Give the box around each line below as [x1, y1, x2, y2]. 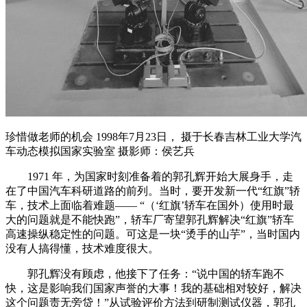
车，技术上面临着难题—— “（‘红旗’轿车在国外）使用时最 [5, 199, 294, 211]
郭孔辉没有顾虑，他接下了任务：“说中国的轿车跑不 [5, 268, 284, 280]
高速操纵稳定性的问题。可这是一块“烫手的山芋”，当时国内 [5, 228, 300, 240]
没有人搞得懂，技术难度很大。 [5, 243, 159, 254]
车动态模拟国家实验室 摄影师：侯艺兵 [5, 145, 195, 157]
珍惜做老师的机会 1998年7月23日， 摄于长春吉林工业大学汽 [5, 131, 302, 143]
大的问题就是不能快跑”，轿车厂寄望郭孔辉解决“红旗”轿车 [5, 214, 294, 225]
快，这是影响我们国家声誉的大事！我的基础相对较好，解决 [5, 282, 302, 294]
